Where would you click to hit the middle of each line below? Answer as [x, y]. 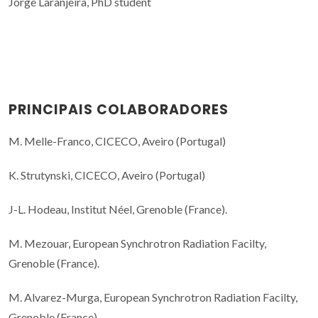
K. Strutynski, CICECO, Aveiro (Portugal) [107, 175]
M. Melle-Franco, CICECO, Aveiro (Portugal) [117, 141]
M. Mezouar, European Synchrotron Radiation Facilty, [137, 243]
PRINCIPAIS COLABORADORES [119, 110]
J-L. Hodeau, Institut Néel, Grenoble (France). [118, 209]
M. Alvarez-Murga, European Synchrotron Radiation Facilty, [153, 297]
